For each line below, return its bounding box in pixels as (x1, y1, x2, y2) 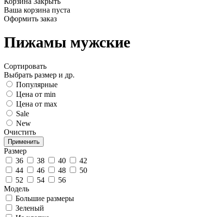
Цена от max (16, 99, 57, 108)
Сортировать (4, 62, 46, 70)
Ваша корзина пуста (4, 6, 70, 14)
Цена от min (16, 90, 56, 98)
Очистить (4, 127, 36, 136)
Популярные (16, 80, 58, 89)
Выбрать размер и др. (4, 70, 75, 79)
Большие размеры (15, 194, 74, 202)
